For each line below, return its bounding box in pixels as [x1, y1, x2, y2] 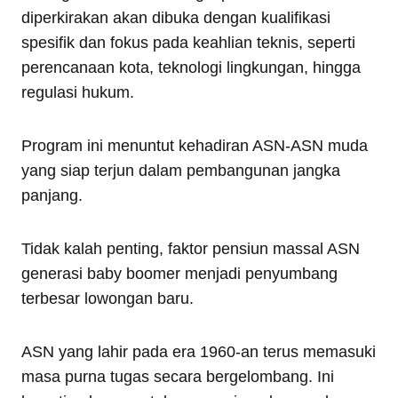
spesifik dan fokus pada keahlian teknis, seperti [21, 34, 355, 52]
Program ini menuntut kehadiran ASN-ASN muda [21, 137, 368, 155]
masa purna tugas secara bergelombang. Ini [21, 368, 334, 386]
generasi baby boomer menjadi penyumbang [21, 265, 338, 283]
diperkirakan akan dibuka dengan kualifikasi [21, 9, 330, 28]
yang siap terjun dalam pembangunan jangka [21, 162, 340, 180]
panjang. [21, 187, 83, 205]
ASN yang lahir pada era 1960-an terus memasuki [21, 343, 376, 362]
